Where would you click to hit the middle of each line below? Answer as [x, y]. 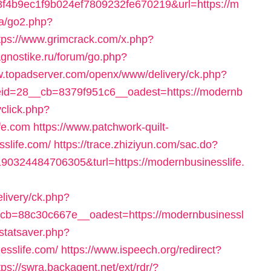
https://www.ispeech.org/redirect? [141, 250]
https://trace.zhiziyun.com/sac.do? [136, 145]
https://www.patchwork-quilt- [101, 127]
